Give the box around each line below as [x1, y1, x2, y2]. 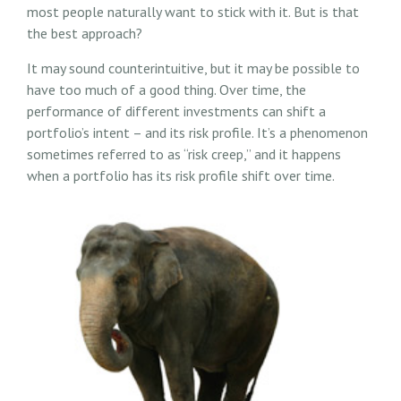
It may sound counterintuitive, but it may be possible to [27, 58, 360, 77]
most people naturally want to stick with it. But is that [27, 2, 359, 21]
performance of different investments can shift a [27, 101, 326, 120]
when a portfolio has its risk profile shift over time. [27, 166, 335, 184]
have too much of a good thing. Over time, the [27, 80, 306, 98]
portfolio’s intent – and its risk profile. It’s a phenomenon [27, 123, 368, 141]
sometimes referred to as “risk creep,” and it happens [27, 144, 341, 163]
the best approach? [27, 23, 142, 42]
